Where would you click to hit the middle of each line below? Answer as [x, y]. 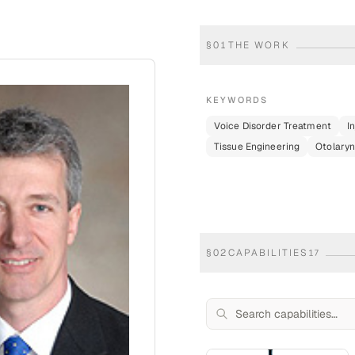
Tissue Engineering [257, 147]
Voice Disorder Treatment [273, 126]
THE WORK [259, 45]
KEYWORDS [237, 100]
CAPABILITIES [268, 253]
